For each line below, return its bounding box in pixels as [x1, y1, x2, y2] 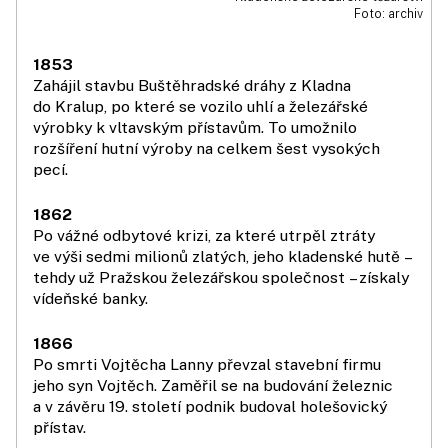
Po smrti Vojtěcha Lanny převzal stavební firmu [33, 354, 381, 374]
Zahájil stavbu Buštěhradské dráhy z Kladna [33, 75, 351, 95]
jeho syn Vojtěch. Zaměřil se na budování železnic [33, 375, 393, 395]
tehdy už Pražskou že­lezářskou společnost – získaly [33, 267, 409, 287]
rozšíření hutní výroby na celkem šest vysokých [33, 138, 380, 158]
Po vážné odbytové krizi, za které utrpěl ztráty [33, 225, 375, 245]
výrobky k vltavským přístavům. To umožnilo [33, 117, 357, 137]
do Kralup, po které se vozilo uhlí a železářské [33, 96, 368, 116]
